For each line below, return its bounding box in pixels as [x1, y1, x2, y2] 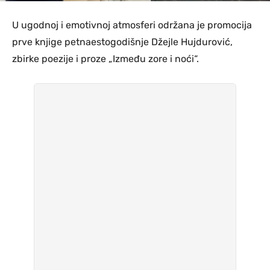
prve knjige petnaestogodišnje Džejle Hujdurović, [12, 36, 233, 48]
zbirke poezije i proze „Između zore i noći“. [12, 52, 199, 64]
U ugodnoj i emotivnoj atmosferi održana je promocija [12, 19, 252, 31]
